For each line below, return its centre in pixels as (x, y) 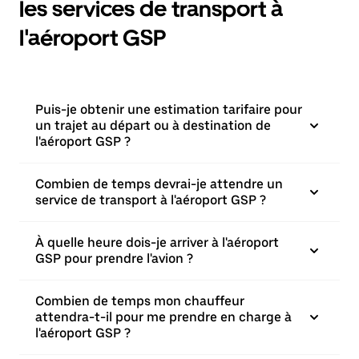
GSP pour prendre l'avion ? (114, 258)
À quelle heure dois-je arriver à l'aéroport (157, 242)
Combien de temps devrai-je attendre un (159, 184)
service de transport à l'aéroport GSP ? (151, 200)
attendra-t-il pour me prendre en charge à (163, 317)
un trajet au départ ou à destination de (153, 125)
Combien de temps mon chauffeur (140, 301)
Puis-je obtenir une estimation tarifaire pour (169, 109)
